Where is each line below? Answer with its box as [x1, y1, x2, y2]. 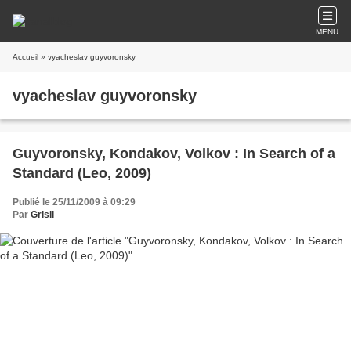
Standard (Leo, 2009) [13, 165, 151, 181]
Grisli [31, 209, 54, 220]
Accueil [13, 52, 38, 61]
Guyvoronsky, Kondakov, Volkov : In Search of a [13, 146, 335, 161]
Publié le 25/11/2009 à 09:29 [13, 197, 136, 208]
